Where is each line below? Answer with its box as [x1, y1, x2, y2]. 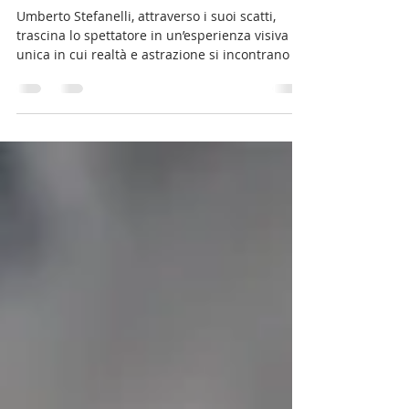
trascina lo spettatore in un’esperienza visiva [16, 68, 288, 85]
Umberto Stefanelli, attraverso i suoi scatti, [16, 48, 276, 66]
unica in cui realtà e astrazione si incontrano [16, 87, 289, 104]
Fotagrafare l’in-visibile [16, 13, 234, 37]
